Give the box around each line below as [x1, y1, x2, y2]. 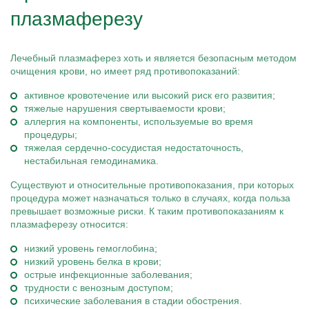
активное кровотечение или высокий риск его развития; [24, 90, 275, 101]
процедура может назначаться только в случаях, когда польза [10, 192, 290, 203]
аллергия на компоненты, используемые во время [24, 116, 253, 127]
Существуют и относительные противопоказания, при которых [10, 179, 294, 190]
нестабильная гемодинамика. [24, 155, 159, 166]
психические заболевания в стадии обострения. [24, 295, 242, 306]
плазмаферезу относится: [10, 219, 128, 230]
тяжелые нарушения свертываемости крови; [24, 103, 226, 114]
